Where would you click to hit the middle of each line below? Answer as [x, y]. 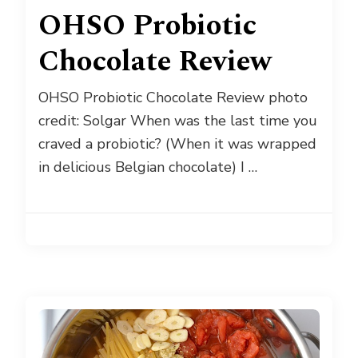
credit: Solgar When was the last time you [178, 121]
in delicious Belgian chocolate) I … [148, 167]
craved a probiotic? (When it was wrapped [177, 144]
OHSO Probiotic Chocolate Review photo [173, 98]
